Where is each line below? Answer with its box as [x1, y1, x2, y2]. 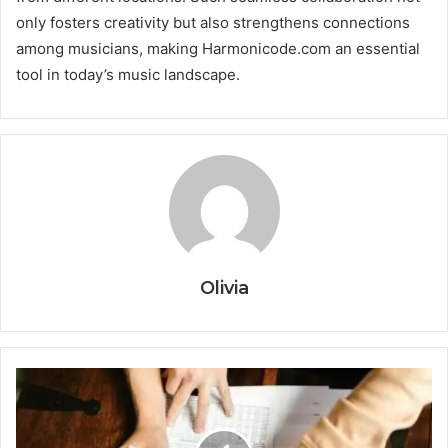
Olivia [199, 276, 249, 299]
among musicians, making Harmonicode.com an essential [16, 38, 420, 58]
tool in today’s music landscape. [16, 64, 240, 84]
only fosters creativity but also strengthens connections [16, 12, 410, 32]
